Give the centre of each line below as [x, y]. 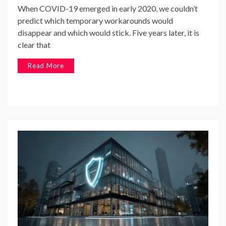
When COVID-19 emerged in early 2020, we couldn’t [108, 8]
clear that [34, 44]
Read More [46, 65]
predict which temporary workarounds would [95, 20]
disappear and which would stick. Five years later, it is [108, 32]
